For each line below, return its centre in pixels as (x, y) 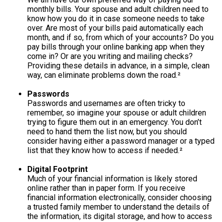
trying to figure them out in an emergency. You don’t (114, 122)
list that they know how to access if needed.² (105, 150)
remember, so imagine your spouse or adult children (117, 113)
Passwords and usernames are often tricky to (106, 103)
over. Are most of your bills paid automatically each (115, 28)
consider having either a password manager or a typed (121, 141)
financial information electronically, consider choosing (119, 197)
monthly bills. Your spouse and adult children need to (118, 9)
